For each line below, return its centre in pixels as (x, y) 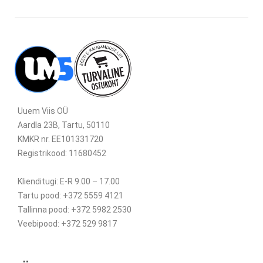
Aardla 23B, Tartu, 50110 (64, 125)
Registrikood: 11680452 (62, 154)
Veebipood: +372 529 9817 (67, 224)
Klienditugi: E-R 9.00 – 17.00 (69, 182)
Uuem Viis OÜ (43, 111)
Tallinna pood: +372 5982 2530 (75, 210)
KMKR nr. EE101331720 (60, 139)
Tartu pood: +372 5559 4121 (70, 196)
